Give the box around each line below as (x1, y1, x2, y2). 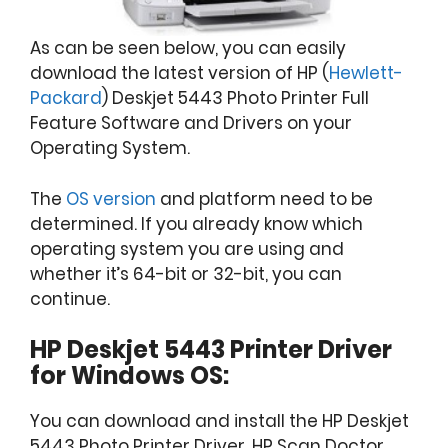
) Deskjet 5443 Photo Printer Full (102, 86, 369, 111)
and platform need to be (156, 186, 373, 211)
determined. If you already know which (30, 211, 363, 236)
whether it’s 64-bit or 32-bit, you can (30, 261, 342, 286)
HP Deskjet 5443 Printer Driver (30, 333, 392, 367)
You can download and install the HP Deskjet (30, 409, 409, 434)
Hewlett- (329, 61, 403, 86)
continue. (30, 286, 110, 311)
